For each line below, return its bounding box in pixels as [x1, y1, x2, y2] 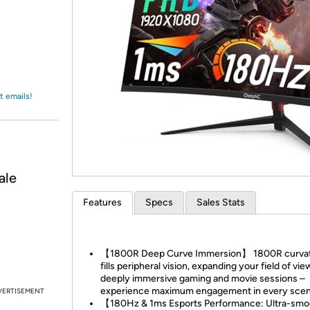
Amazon [26, 17, 63, 30]
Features [83, 197, 122, 208]
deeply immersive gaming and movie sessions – [100, 273, 305, 284]
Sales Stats [197, 197, 245, 208]
